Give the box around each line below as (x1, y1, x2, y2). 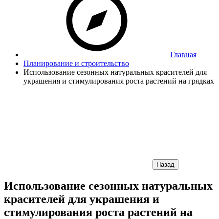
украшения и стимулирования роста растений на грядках (23, 77, 214, 85)
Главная (170, 50, 197, 59)
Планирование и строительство (23, 59, 129, 67)
